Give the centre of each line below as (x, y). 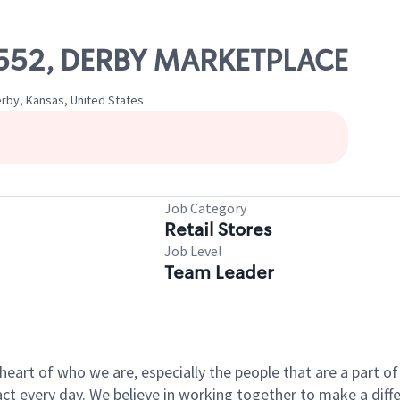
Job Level (193, 251)
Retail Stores (218, 229)
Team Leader (219, 272)
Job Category (205, 208)
